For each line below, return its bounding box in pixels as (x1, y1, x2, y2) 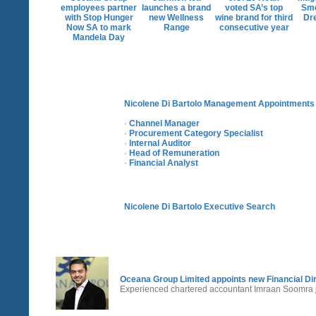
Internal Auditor (129, 138, 191, 148)
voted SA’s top (225, 2, 283, 13)
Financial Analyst (129, 157, 198, 168)
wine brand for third (215, 12, 293, 23)
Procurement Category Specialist (129, 128, 263, 138)
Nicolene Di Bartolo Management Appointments (124, 98, 315, 109)
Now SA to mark (66, 22, 131, 32)
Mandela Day (73, 32, 125, 42)
